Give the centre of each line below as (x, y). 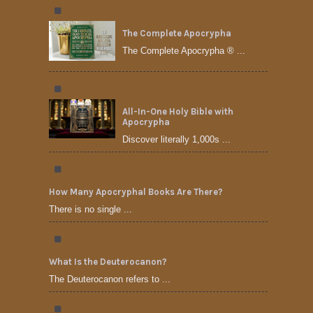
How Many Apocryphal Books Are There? (136, 191)
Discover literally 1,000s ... (176, 139)
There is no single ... (90, 209)
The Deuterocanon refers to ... (110, 279)
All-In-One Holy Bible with (178, 111)
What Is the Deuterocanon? (108, 261)
